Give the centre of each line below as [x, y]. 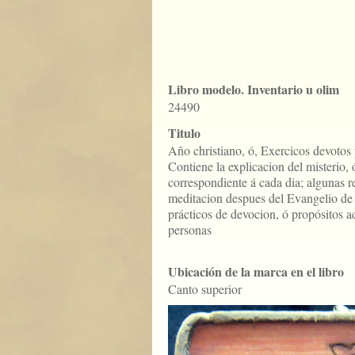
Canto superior [205, 289]
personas [190, 229]
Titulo [184, 133]
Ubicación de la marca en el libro [256, 271]
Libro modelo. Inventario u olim [254, 89]
